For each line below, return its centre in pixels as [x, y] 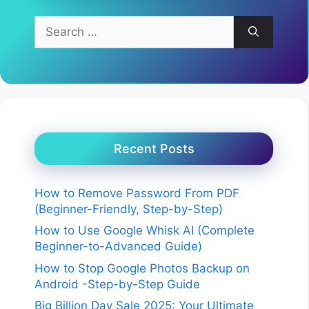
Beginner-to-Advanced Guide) [118, 247]
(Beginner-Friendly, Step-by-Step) [129, 209]
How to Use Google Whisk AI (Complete [144, 231]
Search [53, 22]
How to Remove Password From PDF [137, 193]
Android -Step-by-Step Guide [117, 284]
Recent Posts [154, 148]
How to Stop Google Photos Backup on [142, 268]
